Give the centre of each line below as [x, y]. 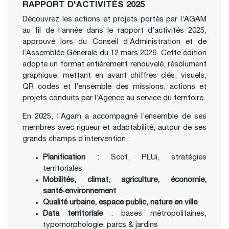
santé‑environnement [79, 191]
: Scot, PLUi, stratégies [146, 157]
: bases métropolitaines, [155, 214]
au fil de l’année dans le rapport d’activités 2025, [114, 31]
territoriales [63, 169]
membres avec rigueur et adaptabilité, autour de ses [114, 128]
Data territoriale [73, 214]
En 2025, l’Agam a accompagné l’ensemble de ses [114, 117]
